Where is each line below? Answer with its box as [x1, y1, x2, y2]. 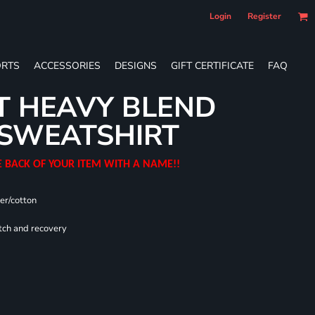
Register [247, 11, 281, 22]
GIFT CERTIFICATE [171, 58, 254, 72]
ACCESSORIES [34, 58, 101, 72]
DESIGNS [115, 58, 157, 72]
